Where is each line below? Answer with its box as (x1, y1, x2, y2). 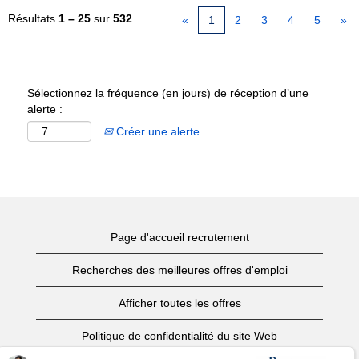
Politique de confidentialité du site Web (82, 329, 277, 342)
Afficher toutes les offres (118, 296, 241, 309)
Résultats (8, 12, 58, 25)
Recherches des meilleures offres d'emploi (71, 264, 288, 276)
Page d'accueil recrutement (110, 231, 249, 244)
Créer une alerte (113, 125, 200, 138)
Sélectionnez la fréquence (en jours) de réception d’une (27, 87, 309, 99)
